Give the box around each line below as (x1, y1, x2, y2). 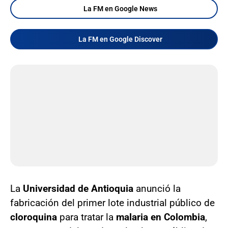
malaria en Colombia (116, 211, 205, 223)
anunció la (133, 182, 181, 194)
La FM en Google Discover (78, 35, 162, 43)
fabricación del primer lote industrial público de (10, 196, 215, 209)
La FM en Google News (83, 4, 157, 13)
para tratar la (57, 211, 116, 223)
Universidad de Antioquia (23, 182, 133, 194)
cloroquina (10, 211, 57, 223)
